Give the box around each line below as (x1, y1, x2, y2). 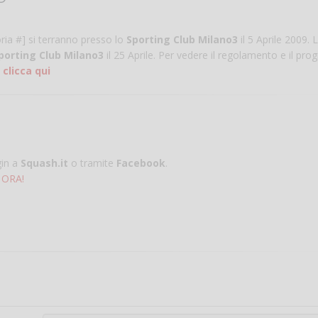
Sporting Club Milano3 (126, 33, 238, 47)
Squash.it (21, 156, 68, 170)
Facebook (116, 156, 165, 170)
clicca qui (3, 64, 50, 78)
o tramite (68, 156, 116, 170)
